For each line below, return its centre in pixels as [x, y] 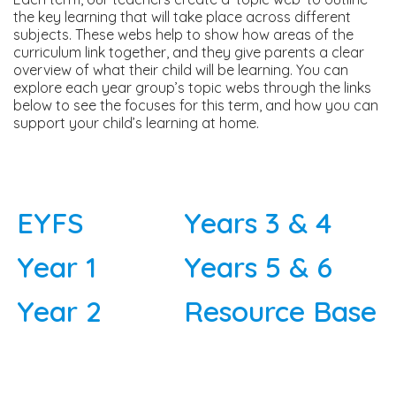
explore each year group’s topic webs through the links [192, 88]
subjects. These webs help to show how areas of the [183, 34]
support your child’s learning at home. [136, 123]
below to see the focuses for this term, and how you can [196, 105]
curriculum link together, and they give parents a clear [189, 52]
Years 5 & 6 [258, 267]
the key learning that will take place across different [182, 17]
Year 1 [56, 267]
